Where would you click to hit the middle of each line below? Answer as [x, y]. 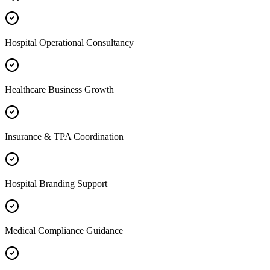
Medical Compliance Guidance [64, 230]
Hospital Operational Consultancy [69, 42]
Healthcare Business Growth [59, 89]
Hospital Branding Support [56, 183]
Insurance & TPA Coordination [64, 136]
